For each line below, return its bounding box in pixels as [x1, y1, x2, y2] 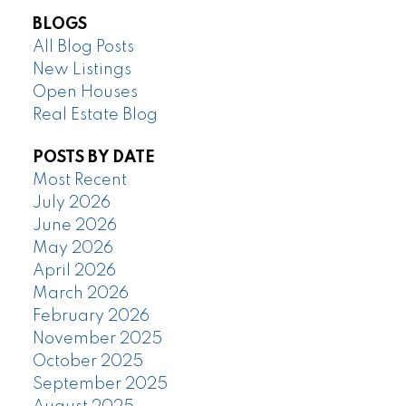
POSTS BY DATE [32, 149, 155, 166]
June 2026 [32, 217, 117, 234]
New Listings [32, 61, 131, 78]
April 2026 [32, 262, 116, 279]
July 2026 [32, 194, 111, 211]
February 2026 [32, 307, 150, 324]
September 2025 [32, 375, 168, 392]
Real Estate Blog [32, 106, 158, 123]
